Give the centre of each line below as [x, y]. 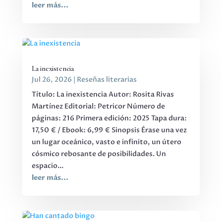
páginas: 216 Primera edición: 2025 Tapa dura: [109, 118]
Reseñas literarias [107, 80]
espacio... [47, 166]
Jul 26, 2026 [52, 80]
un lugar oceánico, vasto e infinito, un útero [106, 142]
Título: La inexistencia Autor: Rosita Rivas [103, 95]
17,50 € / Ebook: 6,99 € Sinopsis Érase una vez [109, 130]
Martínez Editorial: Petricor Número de [98, 107]
